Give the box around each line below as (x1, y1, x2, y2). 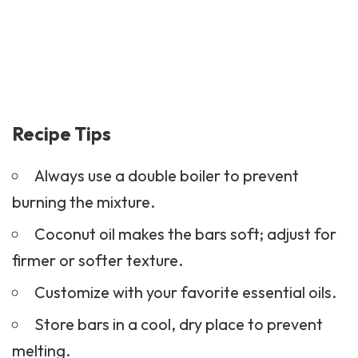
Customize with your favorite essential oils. (34, 282, 336, 303)
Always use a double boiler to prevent (34, 165, 299, 186)
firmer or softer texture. (12, 250, 183, 271)
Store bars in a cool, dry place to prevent (34, 314, 323, 335)
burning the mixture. (12, 192, 155, 213)
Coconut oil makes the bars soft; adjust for (34, 224, 336, 245)
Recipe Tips (12, 122, 111, 146)
